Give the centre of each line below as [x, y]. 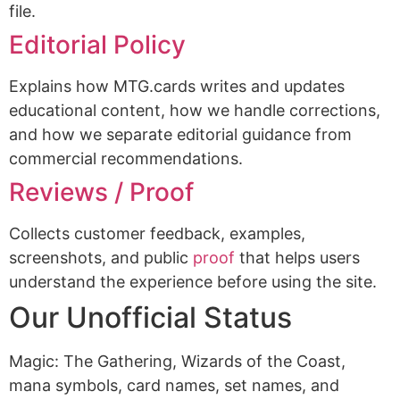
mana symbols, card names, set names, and [174, 385]
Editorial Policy [97, 45]
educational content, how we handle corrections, [195, 110]
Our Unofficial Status [150, 317]
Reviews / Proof [101, 192]
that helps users [297, 258]
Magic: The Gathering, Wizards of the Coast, [177, 361]
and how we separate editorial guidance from [180, 134]
